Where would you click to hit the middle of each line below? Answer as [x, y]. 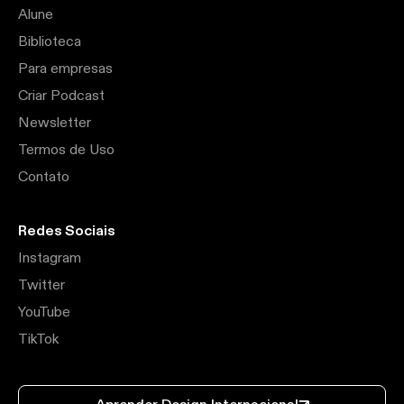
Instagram [50, 258]
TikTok [38, 340]
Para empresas [65, 69]
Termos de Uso [66, 150]
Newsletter [55, 123]
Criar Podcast [61, 96]
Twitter [41, 285]
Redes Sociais [67, 231]
